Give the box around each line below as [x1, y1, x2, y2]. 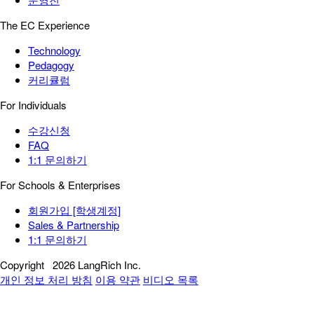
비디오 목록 [143, 272, 198, 287]
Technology [28, 43, 81, 58]
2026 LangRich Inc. [53, 257, 141, 273]
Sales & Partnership [28, 217, 119, 233]
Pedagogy [28, 57, 74, 73]
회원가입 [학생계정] [28, 203, 121, 218]
